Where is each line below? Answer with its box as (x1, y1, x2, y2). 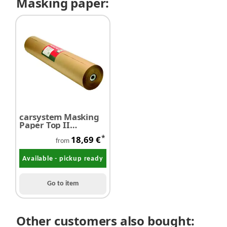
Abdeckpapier (19, 127, 78, 139)
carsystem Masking (19, 111, 99, 123)
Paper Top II (19, 119, 70, 131)
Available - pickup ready (22, 156, 103, 163)
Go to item (47, 180, 79, 188)
